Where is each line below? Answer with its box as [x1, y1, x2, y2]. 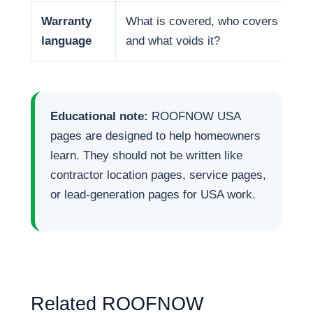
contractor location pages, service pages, [50, 168, 266, 182]
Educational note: [50, 110, 148, 123]
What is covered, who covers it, [126, 14, 291, 28]
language [41, 34, 92, 48]
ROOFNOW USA [148, 110, 240, 123]
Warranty [41, 14, 92, 28]
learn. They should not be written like [50, 149, 242, 162]
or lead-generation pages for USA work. [50, 188, 256, 201]
